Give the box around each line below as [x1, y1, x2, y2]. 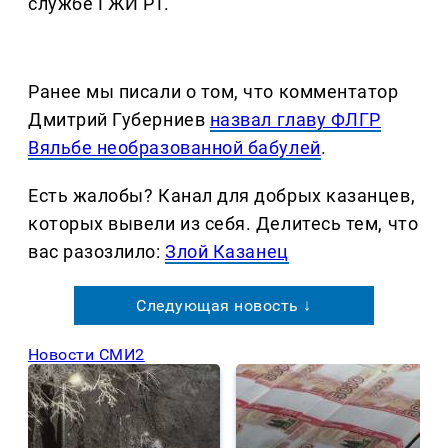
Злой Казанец [165, 241, 289, 263]
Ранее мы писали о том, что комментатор [28, 81, 399, 103]
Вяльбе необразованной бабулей [28, 137, 321, 159]
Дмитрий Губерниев [28, 109, 210, 131]
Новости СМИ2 [28, 345, 145, 365]
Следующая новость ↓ [136, 296, 312, 316]
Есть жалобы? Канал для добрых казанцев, [28, 185, 416, 207]
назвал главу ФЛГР [209, 109, 381, 131]
